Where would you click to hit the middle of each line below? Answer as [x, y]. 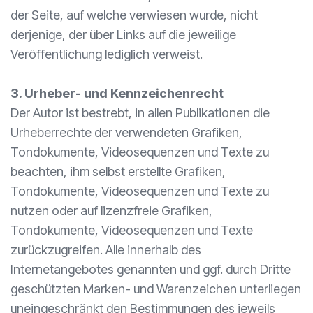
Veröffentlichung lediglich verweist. [107, 54]
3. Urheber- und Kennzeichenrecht [117, 93]
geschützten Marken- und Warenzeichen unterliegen [156, 289]
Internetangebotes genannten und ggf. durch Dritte [151, 269]
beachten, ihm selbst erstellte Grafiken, [118, 172]
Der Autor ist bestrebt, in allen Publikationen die [140, 113]
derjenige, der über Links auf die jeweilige [123, 35]
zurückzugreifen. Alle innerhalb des [106, 250]
